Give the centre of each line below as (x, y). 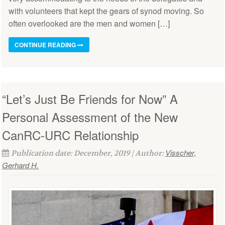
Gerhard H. (20, 165)
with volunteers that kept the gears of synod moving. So (106, 11)
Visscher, (181, 153)
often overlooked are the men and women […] (89, 24)
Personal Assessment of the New (90, 117)
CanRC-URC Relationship (70, 135)
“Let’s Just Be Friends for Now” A (90, 99)
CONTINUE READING (46, 45)
